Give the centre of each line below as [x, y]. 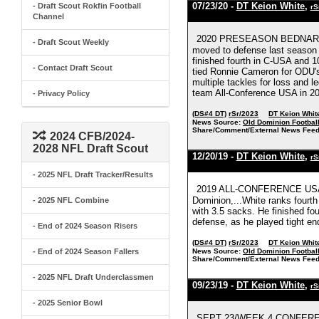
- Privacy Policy [61, 93]
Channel [48, 16]
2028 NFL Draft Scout [90, 148]
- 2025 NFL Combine [71, 200]
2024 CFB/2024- [92, 136]
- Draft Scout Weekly [71, 42]
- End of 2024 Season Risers [85, 226]
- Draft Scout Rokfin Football [87, 6]
